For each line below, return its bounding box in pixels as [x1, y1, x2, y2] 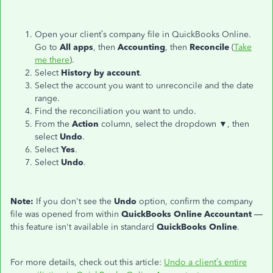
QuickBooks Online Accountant [121, 209, 252, 219]
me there [35, 55, 69, 65]
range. [35, 93, 60, 104]
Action [72, 119, 99, 129]
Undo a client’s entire [164, 257, 247, 268]
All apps [60, 42, 93, 52]
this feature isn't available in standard [10, 222, 157, 232]
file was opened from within [10, 209, 121, 219]
